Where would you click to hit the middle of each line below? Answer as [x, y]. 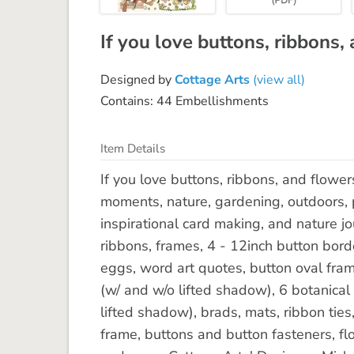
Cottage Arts [212, 79]
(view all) [277, 79]
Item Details [133, 148]
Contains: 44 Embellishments [185, 101]
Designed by [137, 79]
